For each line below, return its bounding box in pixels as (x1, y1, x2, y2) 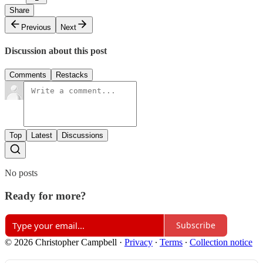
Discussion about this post (5, 46, 107, 56)
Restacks (56, 70, 88, 80)
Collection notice (190, 237, 252, 247)
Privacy (124, 237, 153, 247)
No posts (5, 168, 38, 178)
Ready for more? (5, 190, 86, 203)
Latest (31, 131, 52, 140)
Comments (9, 70, 46, 80)
